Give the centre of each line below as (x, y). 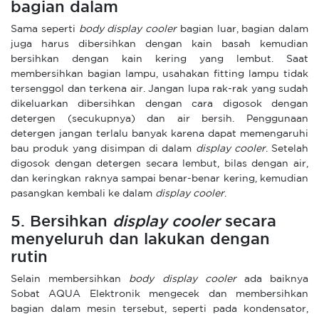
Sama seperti (45, 29)
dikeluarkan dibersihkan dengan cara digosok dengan (159, 104)
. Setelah (287, 149)
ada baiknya (272, 279)
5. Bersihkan (62, 222)
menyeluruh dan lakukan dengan (140, 240)
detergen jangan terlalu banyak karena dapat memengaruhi (159, 134)
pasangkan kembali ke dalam (83, 194)
